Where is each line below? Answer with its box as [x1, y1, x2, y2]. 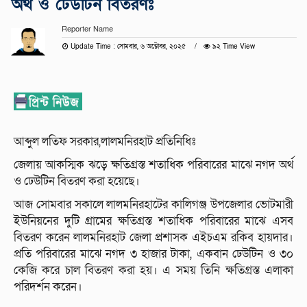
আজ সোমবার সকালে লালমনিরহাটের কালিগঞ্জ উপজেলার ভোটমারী [14, 196, 293, 212]
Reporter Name [61, 23, 113, 34]
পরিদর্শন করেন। [14, 278, 82, 295]
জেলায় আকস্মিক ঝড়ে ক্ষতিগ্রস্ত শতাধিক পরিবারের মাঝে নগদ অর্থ [14, 156, 293, 173]
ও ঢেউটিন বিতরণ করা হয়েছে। [14, 173, 140, 189]
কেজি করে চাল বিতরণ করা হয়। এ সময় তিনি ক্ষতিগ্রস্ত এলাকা [14, 262, 293, 278]
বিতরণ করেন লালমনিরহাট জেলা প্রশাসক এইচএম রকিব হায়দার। [14, 229, 293, 245]
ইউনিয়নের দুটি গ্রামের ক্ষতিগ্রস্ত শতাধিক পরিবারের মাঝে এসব [14, 212, 293, 229]
